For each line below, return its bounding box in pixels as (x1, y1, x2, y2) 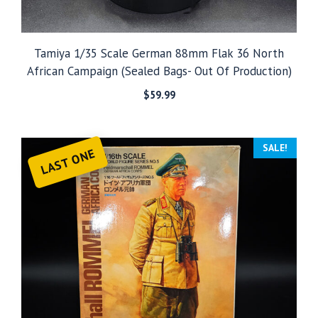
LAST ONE (38, 145, 97, 178)
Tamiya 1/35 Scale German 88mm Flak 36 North (34, 45, 284, 61)
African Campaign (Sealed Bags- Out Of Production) (26, 62, 292, 79)
